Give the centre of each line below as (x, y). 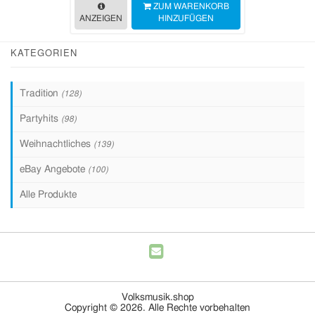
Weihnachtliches (57, 144)
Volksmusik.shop (157, 297)
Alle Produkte (48, 195)
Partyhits (40, 119)
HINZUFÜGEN (186, 18)
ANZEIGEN (101, 18)
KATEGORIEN (44, 52)
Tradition (40, 94)
